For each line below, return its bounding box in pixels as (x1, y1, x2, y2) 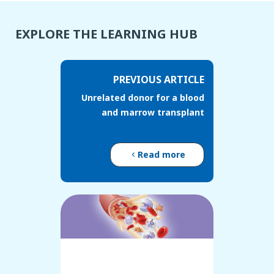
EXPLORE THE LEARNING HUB (15, 26, 198, 43)
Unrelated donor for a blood (81, 92, 204, 104)
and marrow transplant (102, 106, 204, 119)
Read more (138, 149, 185, 161)
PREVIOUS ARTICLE (113, 73, 204, 87)
